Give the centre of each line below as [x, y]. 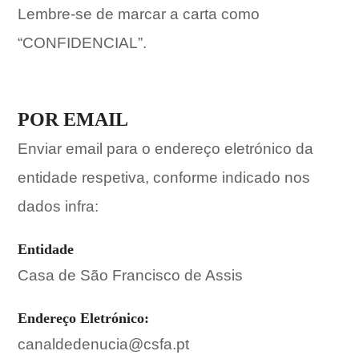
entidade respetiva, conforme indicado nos [164, 177]
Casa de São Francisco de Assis [131, 275]
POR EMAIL [73, 119]
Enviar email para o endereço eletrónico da [166, 149]
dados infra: [58, 206]
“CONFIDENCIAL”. [83, 43]
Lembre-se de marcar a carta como [139, 14]
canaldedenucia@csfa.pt [104, 344]
